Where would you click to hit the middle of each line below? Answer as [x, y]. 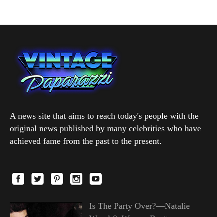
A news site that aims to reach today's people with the [104, 116]
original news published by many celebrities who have [105, 128]
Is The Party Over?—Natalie [139, 206]
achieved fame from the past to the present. [86, 141]
